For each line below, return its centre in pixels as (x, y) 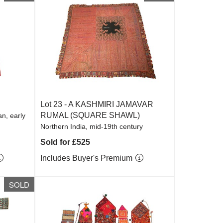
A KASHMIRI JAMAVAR (111, 104)
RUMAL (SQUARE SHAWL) (90, 115)
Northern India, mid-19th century (92, 126)
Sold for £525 (65, 142)
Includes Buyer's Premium (88, 158)
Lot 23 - (55, 104)
